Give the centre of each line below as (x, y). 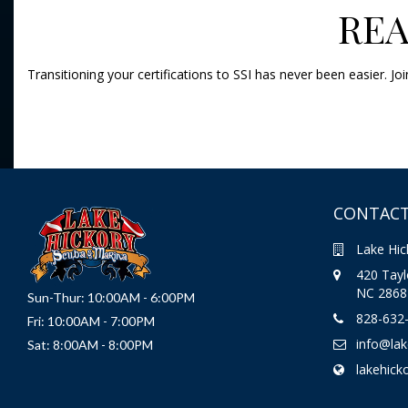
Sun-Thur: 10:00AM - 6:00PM (111, 297)
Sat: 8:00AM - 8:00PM (90, 344)
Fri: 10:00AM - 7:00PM (91, 321)
